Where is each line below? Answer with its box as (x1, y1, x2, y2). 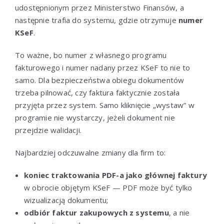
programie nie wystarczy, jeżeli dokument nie (15, 112, 175, 122)
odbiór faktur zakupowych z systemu (24, 207, 169, 217)
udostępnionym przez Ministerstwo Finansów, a (15, 2, 184, 12)
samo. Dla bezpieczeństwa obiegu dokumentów (15, 74, 184, 85)
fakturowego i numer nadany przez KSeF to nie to (15, 62, 190, 72)
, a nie (168, 207, 190, 217)
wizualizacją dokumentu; (24, 194, 108, 205)
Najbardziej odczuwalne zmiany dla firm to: (15, 147, 166, 157)
